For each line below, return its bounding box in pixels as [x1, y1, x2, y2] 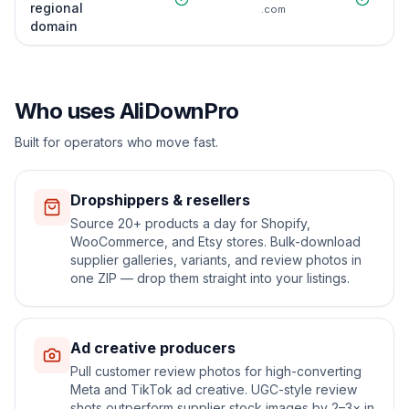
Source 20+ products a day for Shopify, [70, 215, 310, 231]
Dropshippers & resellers [70, 191, 250, 209]
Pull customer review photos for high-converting [70, 363, 362, 379]
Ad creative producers [70, 339, 236, 357]
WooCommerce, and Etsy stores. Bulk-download [70, 234, 361, 249]
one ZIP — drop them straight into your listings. [70, 270, 350, 286]
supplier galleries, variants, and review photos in [70, 252, 362, 267]
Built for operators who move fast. [15, 134, 218, 150]
